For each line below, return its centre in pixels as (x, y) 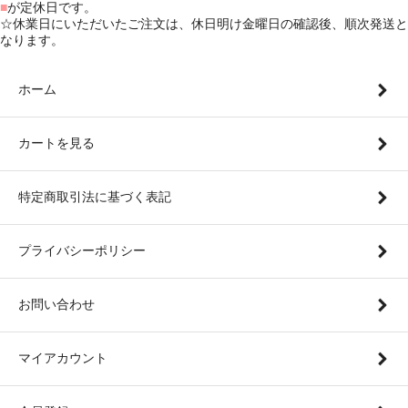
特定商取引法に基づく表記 (95, 196)
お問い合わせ (56, 304)
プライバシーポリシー (82, 250)
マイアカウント (63, 357)
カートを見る (56, 143)
